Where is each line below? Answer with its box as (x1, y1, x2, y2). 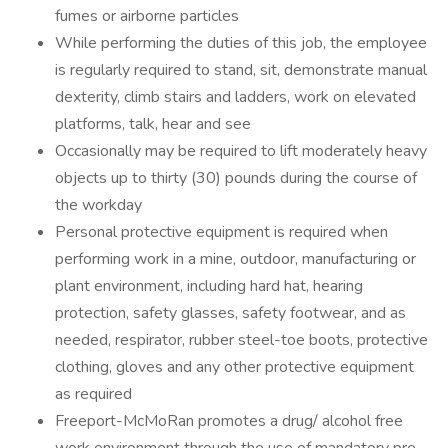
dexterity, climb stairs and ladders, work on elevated (55, 86, 416, 108)
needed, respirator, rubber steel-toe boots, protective (55, 329, 428, 351)
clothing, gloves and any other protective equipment (55, 356, 414, 378)
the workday (55, 194, 142, 216)
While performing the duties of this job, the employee (55, 32, 427, 54)
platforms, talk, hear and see (55, 113, 251, 135)
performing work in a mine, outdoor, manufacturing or (55, 248, 416, 270)
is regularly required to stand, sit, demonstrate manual (55, 59, 427, 81)
